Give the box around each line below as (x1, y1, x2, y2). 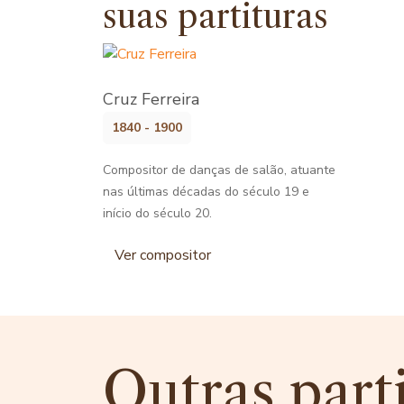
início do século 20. (103, 204, 212, 222)
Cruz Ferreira (103, 87, 199, 110)
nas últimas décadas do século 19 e (103, 182, 309, 200)
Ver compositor (115, 244, 211, 265)
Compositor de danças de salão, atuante (103, 161, 335, 179)
